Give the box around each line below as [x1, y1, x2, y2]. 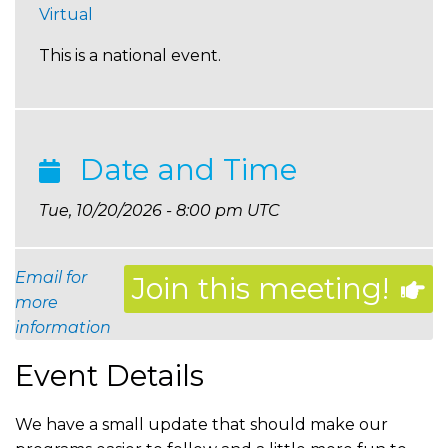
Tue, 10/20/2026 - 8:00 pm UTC [39, 201, 280, 221]
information [15, 318, 111, 338]
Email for [15, 268, 87, 288]
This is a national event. [39, 46, 221, 66]
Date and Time [72, 152, 297, 188]
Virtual [39, 5, 93, 25]
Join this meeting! [132, 271, 389, 307]
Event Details [15, 358, 204, 394]
